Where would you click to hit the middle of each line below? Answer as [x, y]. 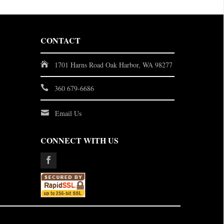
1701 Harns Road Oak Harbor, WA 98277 [113, 65]
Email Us [68, 113]
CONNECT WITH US [79, 140]
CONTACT [60, 40]
